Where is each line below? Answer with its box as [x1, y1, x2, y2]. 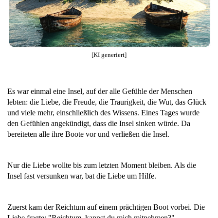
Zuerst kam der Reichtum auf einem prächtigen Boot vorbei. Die [7, 203, 205, 212]
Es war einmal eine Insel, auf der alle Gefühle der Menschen [7, 87, 192, 96]
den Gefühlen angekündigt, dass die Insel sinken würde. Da [7, 119, 190, 128]
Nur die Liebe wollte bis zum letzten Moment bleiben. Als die [7, 161, 196, 170]
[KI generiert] [91, 51, 127, 59]
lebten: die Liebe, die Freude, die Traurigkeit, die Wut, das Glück [7, 98, 206, 107]
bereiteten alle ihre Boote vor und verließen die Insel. [7, 130, 169, 139]
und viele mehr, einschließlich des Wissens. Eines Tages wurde [7, 109, 200, 117]
